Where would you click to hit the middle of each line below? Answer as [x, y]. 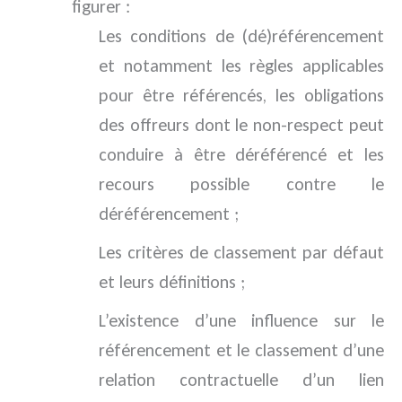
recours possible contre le [241, 184]
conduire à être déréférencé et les [241, 155]
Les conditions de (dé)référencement [241, 36]
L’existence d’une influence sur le [241, 321]
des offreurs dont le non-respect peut [241, 125]
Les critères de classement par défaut [241, 253]
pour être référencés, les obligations [241, 96]
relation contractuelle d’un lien [241, 380]
